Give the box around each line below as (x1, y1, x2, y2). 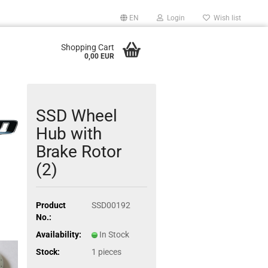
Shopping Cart (60, 42, 114, 52)
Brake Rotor (36, 142, 122, 162)
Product (36, 200, 66, 210)
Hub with (36, 124, 102, 144)
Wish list (210, 14, 241, 22)
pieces (98, 246, 121, 257)
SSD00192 (91, 200, 130, 210)
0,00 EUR (84, 52, 114, 60)
